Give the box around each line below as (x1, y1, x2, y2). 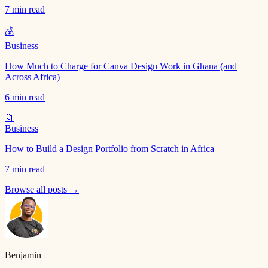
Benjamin (5, 250, 41, 261)
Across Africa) (5, 72, 60, 83)
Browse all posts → (5, 184, 79, 195)
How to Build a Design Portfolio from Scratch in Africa (5, 144, 214, 154)
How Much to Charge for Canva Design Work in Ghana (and (5, 61, 237, 72)
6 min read (5, 92, 45, 103)
